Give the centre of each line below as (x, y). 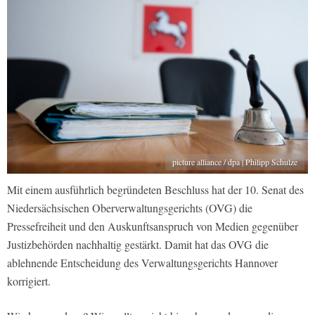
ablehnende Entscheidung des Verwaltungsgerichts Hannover (142, 262)
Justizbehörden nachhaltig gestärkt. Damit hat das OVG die (138, 244)
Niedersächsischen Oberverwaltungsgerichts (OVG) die (130, 207)
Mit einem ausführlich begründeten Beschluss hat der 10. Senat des (155, 189)
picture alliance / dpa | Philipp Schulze (235, 161)
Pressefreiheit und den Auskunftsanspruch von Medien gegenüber (153, 226)
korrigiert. (29, 281)
